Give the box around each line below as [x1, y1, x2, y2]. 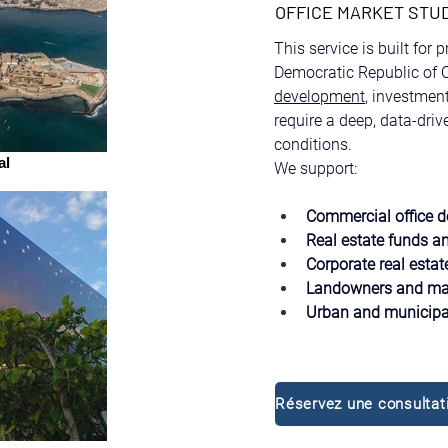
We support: [274, 159, 357, 178]
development [274, 87, 365, 106]
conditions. [274, 135, 352, 154]
